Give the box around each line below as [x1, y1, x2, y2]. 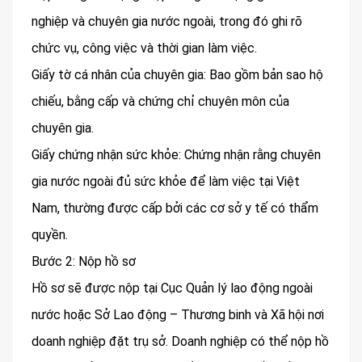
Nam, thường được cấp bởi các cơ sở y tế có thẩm [32, 200, 318, 217]
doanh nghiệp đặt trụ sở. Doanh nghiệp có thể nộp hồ [32, 334, 329, 350]
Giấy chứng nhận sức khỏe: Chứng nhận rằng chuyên [32, 147, 321, 163]
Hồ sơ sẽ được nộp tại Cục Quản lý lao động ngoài [32, 280, 313, 297]
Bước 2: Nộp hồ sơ [32, 254, 136, 270]
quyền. [32, 227, 68, 243]
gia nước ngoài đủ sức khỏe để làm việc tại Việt [32, 174, 300, 190]
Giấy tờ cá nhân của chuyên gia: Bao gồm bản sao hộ [32, 67, 323, 83]
